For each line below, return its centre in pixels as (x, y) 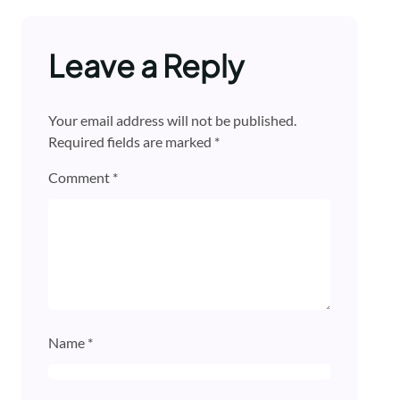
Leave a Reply (146, 66)
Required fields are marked (131, 142)
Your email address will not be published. (172, 121)
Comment (80, 178)
